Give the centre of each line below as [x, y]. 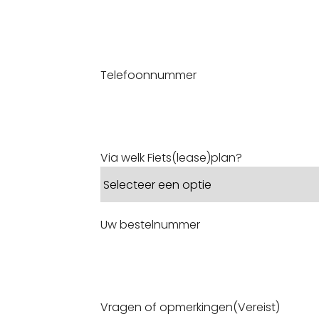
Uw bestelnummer [150, 224]
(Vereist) [256, 307]
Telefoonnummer [148, 75]
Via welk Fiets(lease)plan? [171, 157]
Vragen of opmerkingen [166, 307]
